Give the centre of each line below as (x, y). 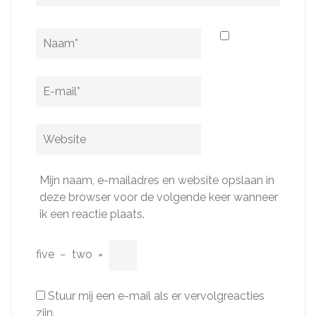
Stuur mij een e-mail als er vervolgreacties (156, 296)
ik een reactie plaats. (92, 214)
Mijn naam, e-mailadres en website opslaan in (157, 180)
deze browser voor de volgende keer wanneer (159, 197)
